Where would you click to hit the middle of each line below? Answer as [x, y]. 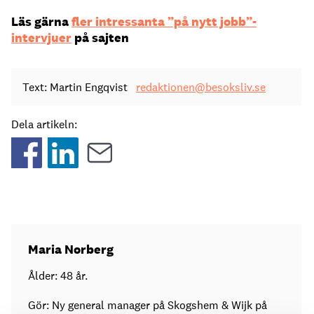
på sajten [100, 37]
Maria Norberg [71, 250]
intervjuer [41, 37]
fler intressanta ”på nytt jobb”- [164, 21]
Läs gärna [41, 21]
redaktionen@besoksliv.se [201, 88]
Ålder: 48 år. [58, 276]
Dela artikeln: [44, 125]
